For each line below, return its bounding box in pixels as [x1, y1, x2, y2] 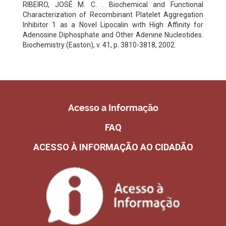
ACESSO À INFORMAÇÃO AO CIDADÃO [33, 141, 193, 152]
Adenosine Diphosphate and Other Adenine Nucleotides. [23, 30, 203, 39]
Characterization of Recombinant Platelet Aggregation [23, 10, 203, 19]
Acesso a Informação [68, 102, 158, 113]
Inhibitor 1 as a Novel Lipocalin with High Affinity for [23, 20, 203, 29]
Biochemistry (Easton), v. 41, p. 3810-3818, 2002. [23, 40, 176, 49]
